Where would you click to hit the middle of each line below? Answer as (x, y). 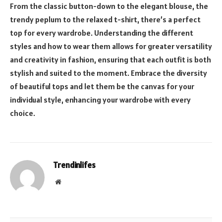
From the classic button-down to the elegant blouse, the (109, 6)
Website (72, 182)
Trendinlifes (74, 165)
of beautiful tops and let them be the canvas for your (102, 86)
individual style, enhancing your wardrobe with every (100, 100)
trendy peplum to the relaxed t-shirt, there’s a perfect (105, 20)
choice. (23, 113)
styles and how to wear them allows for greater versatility (111, 46)
